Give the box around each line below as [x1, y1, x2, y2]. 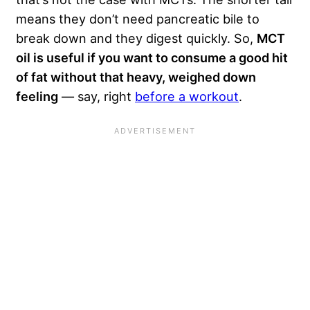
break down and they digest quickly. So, [16, 30, 257, 46]
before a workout [135, 88, 239, 104]
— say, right [58, 88, 135, 104]
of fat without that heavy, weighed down [16, 69, 256, 84]
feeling [16, 88, 58, 104]
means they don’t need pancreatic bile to [16, 10, 259, 26]
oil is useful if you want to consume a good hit [16, 49, 288, 65]
